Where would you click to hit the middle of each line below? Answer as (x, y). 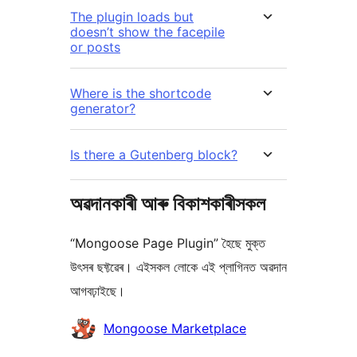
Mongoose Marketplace (175, 328)
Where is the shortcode (141, 93)
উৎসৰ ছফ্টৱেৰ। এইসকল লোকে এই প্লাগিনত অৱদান (178, 267)
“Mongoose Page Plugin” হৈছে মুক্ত (168, 243)
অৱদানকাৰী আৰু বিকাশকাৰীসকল (168, 203)
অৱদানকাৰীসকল (101, 326)
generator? (103, 108)
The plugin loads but (132, 16)
